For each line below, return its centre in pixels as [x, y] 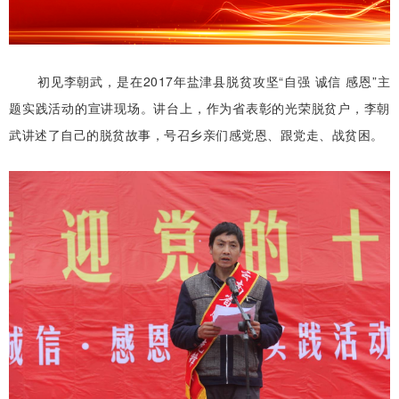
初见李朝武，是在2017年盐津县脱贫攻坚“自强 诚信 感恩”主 [214, 81]
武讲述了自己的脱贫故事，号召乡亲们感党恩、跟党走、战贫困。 [196, 135]
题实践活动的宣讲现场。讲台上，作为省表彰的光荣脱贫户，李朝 [199, 108]
